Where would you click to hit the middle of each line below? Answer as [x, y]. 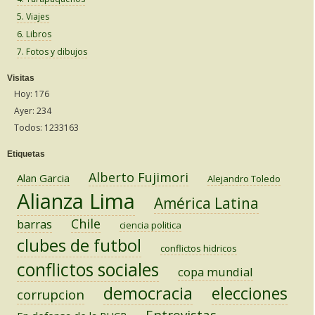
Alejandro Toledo [244, 179]
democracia [148, 294]
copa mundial [216, 272]
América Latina [206, 204]
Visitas [21, 78]
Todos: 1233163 [46, 128]
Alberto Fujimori [139, 178]
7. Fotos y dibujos [52, 52]
